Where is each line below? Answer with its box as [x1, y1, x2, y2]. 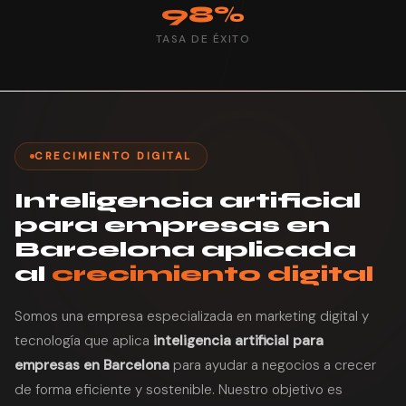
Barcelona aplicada [14, 237, 356, 263]
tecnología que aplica [14, 332, 153, 350]
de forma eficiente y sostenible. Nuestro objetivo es [14, 381, 343, 399]
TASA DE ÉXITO [155, 32, 251, 46]
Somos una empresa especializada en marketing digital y [14, 307, 369, 325]
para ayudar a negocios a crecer [169, 356, 376, 374]
